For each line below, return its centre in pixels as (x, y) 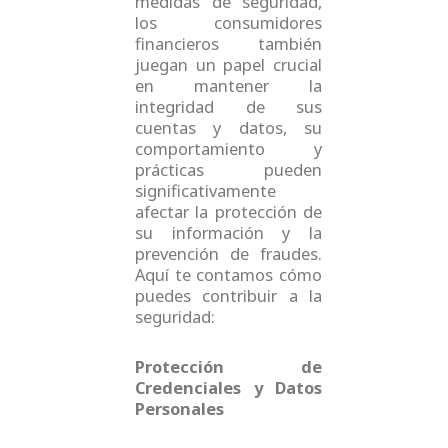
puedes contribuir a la (228, 296)
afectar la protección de (228, 212)
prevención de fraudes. (228, 254)
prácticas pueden (228, 170)
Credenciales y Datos (228, 388)
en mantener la (228, 86)
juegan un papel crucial (228, 65)
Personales (179, 409)
